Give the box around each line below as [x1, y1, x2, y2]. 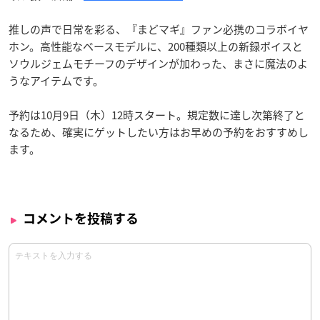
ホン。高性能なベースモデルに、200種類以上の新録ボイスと [9, 39, 303, 55]
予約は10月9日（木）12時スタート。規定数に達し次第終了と [9, 107, 305, 124]
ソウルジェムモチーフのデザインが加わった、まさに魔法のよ [9, 56, 308, 72]
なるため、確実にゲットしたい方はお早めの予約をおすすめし [9, 124, 309, 141]
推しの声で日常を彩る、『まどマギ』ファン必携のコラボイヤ [9, 21, 309, 38]
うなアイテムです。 [9, 73, 104, 89]
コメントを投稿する [23, 212, 139, 226]
